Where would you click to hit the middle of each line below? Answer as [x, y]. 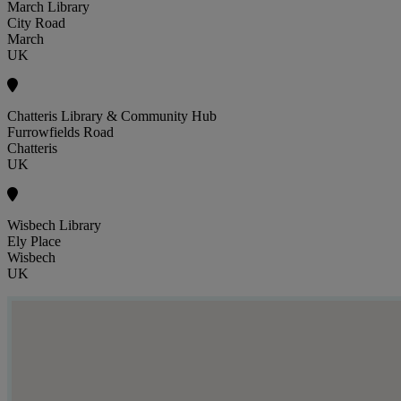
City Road [36, 23]
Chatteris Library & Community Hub [112, 116]
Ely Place [34, 242]
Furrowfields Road [60, 132]
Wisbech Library [54, 226]
